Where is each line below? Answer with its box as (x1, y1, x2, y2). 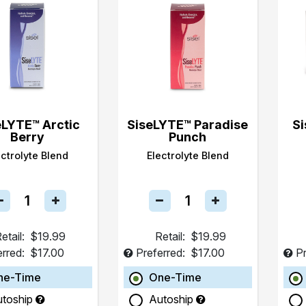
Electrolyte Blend (146, 150, 229, 161)
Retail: (154, 229, 185, 243)
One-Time (148, 270, 201, 284)
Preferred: (135, 246, 185, 260)
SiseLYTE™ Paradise (127, 117, 249, 132)
